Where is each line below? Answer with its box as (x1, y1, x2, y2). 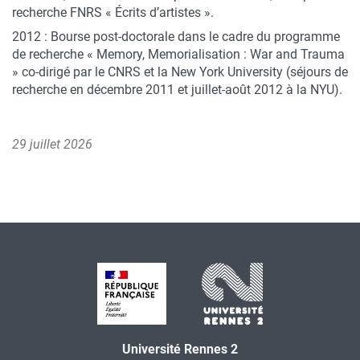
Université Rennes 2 (122, 342, 238, 357)
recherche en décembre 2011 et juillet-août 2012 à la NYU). (12, 82, 342, 97)
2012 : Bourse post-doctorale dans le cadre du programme (12, 29, 340, 44)
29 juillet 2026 (12, 137, 92, 152)
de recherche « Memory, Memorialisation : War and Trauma (12, 47, 345, 62)
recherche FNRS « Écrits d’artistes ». (12, 5, 214, 20)
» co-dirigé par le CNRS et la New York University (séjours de (12, 64, 348, 80)
